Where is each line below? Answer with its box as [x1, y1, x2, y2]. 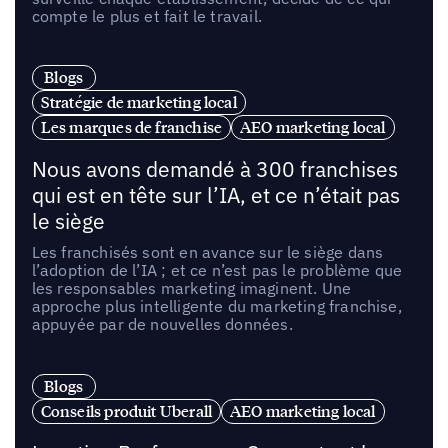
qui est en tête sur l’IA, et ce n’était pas [31, 182, 400, 210]
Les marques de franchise [40, 117, 223, 138]
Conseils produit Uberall [40, 401, 213, 422]
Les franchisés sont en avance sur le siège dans [31, 242, 384, 263]
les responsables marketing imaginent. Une [31, 278, 352, 299]
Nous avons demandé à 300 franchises [31, 156, 398, 184]
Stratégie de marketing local [40, 92, 237, 113]
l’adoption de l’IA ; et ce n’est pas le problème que [31, 260, 403, 281]
